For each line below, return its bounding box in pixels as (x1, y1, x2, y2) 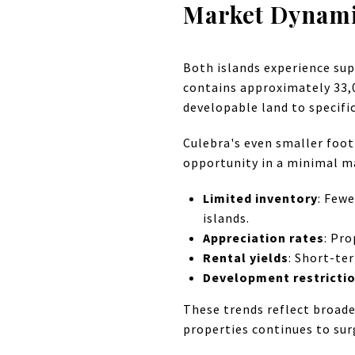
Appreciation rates (202, 229, 324, 246)
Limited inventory (202, 189, 318, 206)
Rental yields (202, 249, 288, 265)
